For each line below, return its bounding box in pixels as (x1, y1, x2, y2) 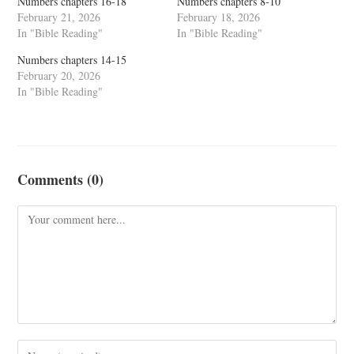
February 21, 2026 (17, 9, 101, 24)
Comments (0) (17, 169, 104, 190)
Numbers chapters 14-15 (17, 52, 127, 67)
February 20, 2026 (17, 68, 101, 83)
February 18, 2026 (177, 9, 260, 24)
